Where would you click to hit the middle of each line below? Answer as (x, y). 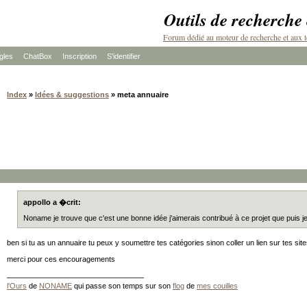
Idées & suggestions (72, 95)
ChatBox (38, 56)
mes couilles (217, 286)
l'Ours (17, 286)
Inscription (79, 56)
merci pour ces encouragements (61, 259)
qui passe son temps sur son (122, 286)
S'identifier (124, 56)
